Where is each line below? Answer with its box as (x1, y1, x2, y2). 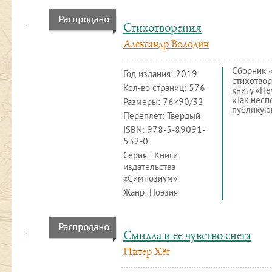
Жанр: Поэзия (123, 188, 178, 199)
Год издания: (123, 69, 175, 81)
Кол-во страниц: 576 (123, 83, 205, 95)
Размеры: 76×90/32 (123, 97, 203, 109)
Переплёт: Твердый (123, 111, 200, 123)
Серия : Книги (123, 151, 178, 162)
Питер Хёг (123, 247, 170, 258)
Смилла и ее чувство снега (123, 230, 251, 243)
